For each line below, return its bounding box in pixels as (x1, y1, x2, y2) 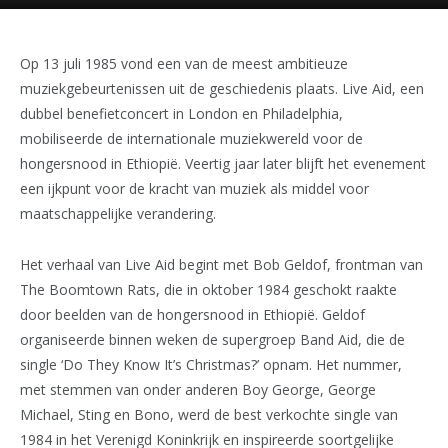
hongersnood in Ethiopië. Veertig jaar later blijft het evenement (20, 154, 426, 173)
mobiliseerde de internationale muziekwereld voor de (20, 129, 363, 148)
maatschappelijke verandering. (20, 204, 216, 223)
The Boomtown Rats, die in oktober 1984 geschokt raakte (20, 279, 397, 299)
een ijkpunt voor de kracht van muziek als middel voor (20, 179, 369, 198)
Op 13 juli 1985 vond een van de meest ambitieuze (20, 54, 348, 73)
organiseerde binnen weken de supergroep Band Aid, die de (20, 329, 405, 349)
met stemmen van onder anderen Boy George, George (20, 379, 376, 399)
